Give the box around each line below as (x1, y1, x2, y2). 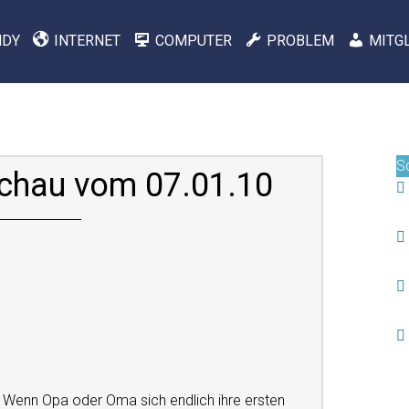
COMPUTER (155, 32, 233, 49)
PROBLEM (267, 32, 335, 49)
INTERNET (54, 32, 121, 49)
